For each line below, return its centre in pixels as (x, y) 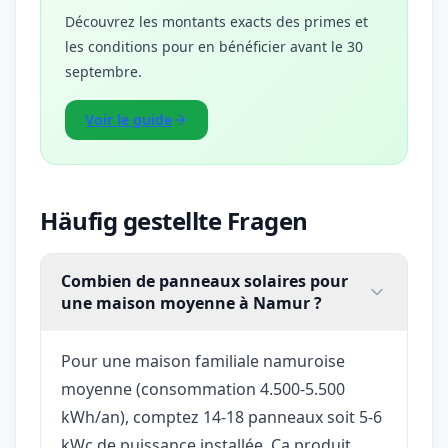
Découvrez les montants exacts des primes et (216, 21)
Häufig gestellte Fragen (174, 220)
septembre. (103, 71)
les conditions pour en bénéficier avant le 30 (214, 46)
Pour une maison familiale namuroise (203, 360)
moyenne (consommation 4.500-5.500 (203, 388)
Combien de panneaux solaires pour (204, 280)
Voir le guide (128, 119)
